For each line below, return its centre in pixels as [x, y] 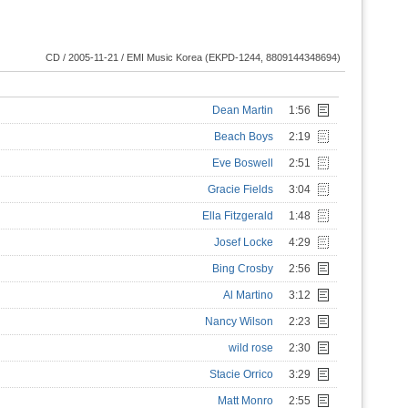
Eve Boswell [243, 163]
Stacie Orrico [241, 374]
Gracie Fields [240, 189]
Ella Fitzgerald [238, 216]
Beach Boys [244, 137]
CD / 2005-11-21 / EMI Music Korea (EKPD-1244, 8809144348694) [193, 57]
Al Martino [248, 295]
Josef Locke [244, 242]
